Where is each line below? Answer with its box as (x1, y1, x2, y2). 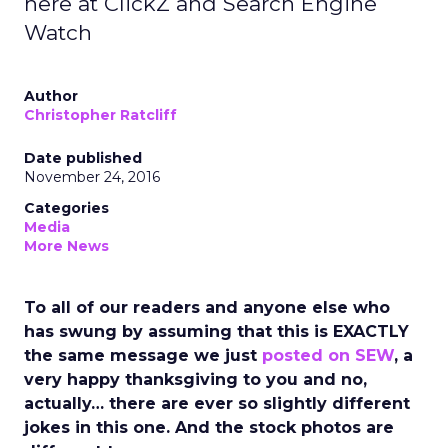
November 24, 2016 (24, 168, 160, 186)
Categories (24, 199, 109, 217)
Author (24, 87, 78, 105)
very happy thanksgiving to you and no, (24, 370, 367, 389)
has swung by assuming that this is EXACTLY (24, 322, 409, 341)
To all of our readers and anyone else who (24, 298, 390, 317)
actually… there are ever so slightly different (24, 394, 410, 413)
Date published (24, 149, 142, 167)
